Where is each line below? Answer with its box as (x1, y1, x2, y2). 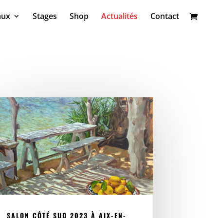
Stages (33, 11, 57, 21)
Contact (150, 11, 179, 21)
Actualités (101, 11, 138, 21)
